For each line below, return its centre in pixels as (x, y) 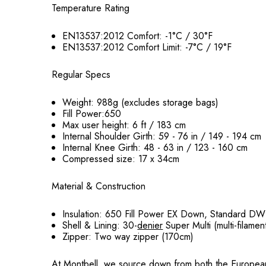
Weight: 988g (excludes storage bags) (141, 103)
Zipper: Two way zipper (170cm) (128, 237)
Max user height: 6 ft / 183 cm (124, 125)
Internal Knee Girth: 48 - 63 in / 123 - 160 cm (155, 148)
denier (150, 226)
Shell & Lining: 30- (100, 226)
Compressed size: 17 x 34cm (121, 159)
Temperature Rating (91, 8)
